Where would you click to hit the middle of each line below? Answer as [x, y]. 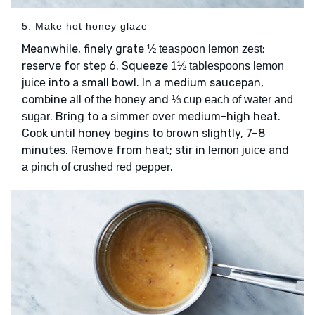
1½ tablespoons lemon [227, 66]
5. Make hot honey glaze [85, 26]
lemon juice [237, 150]
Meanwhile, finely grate [84, 49]
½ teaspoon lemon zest [205, 49]
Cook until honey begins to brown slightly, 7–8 [143, 134]
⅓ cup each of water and [232, 100]
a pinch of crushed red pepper [96, 167]
